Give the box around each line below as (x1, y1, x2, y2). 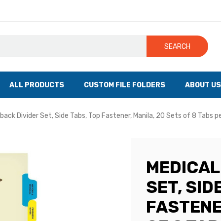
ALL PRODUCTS (9, 80, 64, 89)
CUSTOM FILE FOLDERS (84, 80, 165, 89)
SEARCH (164, 42, 191, 51)
